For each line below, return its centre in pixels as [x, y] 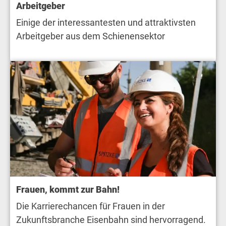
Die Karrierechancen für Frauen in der [91, 206]
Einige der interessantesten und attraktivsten [106, 23]
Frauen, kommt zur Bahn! [68, 190]
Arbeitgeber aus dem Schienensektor [91, 36]
